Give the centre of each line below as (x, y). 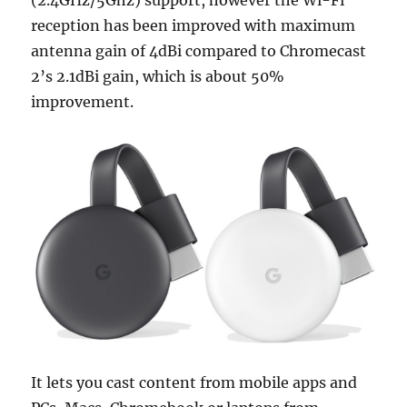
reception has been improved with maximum (194, 25)
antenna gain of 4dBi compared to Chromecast (199, 50)
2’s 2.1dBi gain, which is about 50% (158, 76)
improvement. (83, 101)
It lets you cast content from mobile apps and (194, 383)
